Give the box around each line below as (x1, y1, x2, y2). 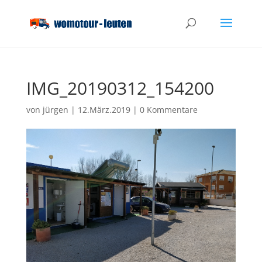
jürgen (42, 104, 68, 115)
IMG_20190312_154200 (26, 76, 214, 100)
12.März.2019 (77, 104, 130, 115)
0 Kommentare (139, 104, 198, 115)
